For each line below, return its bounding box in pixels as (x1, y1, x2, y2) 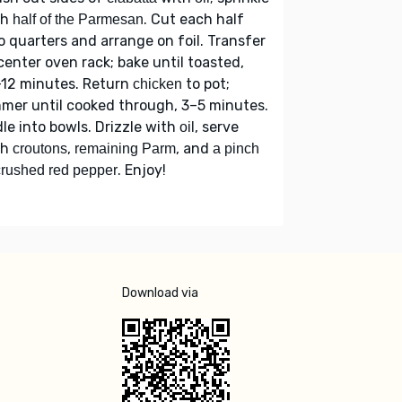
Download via (122, 284, 198, 301)
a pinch (213, 140, 259, 156)
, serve (195, 118, 239, 135)
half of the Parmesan (13, 11, 144, 27)
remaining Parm (74, 140, 176, 156)
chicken (133, 75, 182, 92)
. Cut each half (144, 10, 244, 28)
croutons (13, 140, 67, 156)
